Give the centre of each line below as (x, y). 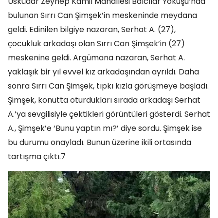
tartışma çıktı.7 (37, 156)
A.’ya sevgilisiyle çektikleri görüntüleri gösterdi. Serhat (109, 114)
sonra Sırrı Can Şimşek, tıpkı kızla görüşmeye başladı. (108, 86)
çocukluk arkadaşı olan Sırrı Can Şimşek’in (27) (96, 44)
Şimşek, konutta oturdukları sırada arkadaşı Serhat (104, 100)
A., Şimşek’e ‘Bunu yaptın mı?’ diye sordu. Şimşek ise (105, 128)
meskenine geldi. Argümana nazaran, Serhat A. (96, 58)
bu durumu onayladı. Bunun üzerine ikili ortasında (100, 142)
